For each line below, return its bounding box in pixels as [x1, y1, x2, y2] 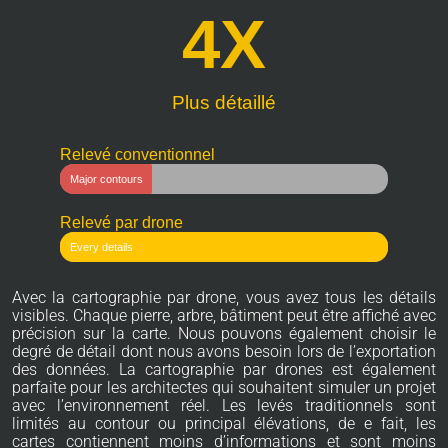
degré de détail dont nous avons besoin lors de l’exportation [12, 342, 436, 362]
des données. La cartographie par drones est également [12, 360, 436, 380]
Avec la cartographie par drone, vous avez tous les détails [12, 288, 436, 308]
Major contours [70, 173, 143, 186]
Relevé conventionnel [60, 146, 215, 164]
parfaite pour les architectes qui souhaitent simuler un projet [12, 378, 436, 398]
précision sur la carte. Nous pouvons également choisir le [12, 324, 436, 344]
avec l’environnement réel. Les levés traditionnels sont [12, 396, 436, 416]
